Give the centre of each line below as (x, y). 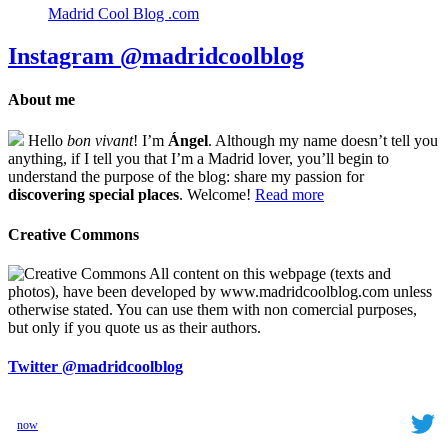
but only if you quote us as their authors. (134, 327)
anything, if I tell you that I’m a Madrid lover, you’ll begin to (198, 159)
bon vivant (100, 141)
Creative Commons (73, 234)
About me (41, 100)
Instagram (64, 55)
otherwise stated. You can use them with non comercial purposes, (212, 309)
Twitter (35, 367)
